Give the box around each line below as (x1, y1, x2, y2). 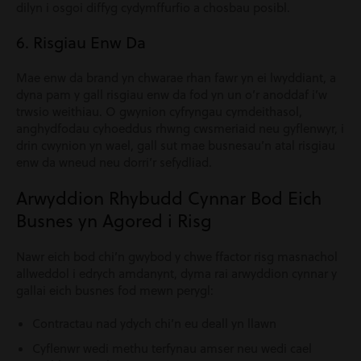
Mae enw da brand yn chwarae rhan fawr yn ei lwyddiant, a (16, 69, 336, 86)
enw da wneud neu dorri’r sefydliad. (16, 154, 212, 171)
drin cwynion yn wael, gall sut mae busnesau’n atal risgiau (16, 137, 335, 154)
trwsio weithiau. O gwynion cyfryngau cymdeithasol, (16, 103, 302, 120)
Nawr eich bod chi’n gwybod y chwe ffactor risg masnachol (16, 248, 338, 265)
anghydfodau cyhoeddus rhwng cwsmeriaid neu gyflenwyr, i (16, 120, 344, 137)
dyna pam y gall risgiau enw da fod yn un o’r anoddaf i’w (16, 86, 327, 103)
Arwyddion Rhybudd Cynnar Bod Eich (16, 185, 322, 210)
